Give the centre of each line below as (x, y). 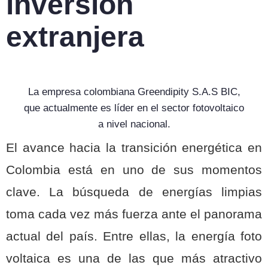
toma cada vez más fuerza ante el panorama (134, 214)
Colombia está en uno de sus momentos (134, 170)
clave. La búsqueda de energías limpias (134, 192)
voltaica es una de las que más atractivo (134, 259)
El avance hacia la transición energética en (134, 148)
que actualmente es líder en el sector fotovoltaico (134, 108)
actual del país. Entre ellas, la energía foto (134, 237)
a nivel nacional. (134, 124)
